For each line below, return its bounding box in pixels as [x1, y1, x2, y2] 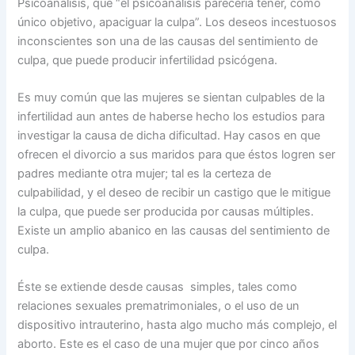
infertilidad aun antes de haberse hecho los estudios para [17, 109, 326, 124]
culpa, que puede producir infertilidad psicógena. [17, 52, 278, 67]
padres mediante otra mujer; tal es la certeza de [17, 166, 272, 181]
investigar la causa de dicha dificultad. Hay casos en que [17, 128, 321, 143]
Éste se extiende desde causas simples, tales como [17, 280, 298, 295]
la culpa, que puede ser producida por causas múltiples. [17, 204, 315, 219]
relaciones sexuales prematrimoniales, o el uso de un [17, 299, 300, 314]
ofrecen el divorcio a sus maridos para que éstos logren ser [17, 147, 336, 162]
